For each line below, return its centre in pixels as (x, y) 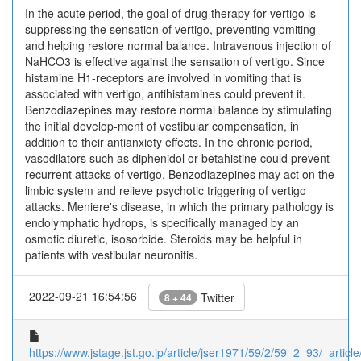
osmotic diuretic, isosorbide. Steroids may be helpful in (164, 239)
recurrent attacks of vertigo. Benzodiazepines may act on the (180, 174)
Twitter (216, 297)
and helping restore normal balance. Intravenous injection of (178, 45)
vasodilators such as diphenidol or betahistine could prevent (177, 158)
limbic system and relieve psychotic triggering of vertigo (166, 190)
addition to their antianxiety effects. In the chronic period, (169, 142)
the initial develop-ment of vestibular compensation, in (162, 126)
